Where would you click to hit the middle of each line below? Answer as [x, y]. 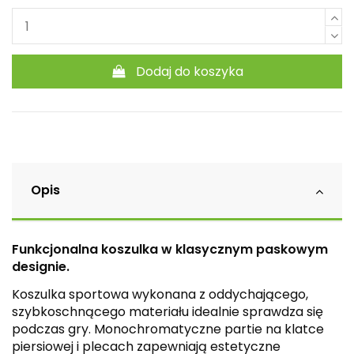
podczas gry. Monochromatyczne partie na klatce [168, 329]
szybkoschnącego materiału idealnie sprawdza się [168, 311]
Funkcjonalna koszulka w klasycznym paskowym [170, 250]
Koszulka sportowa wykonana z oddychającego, [160, 294]
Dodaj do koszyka [190, 71]
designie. [41, 267]
